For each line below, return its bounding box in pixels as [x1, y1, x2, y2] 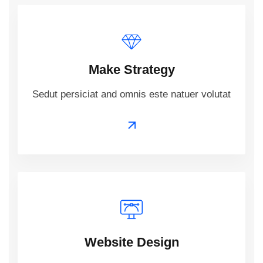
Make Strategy [88, 62, 175, 77]
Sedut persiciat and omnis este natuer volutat [32, 89, 231, 100]
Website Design [84, 235, 179, 250]
